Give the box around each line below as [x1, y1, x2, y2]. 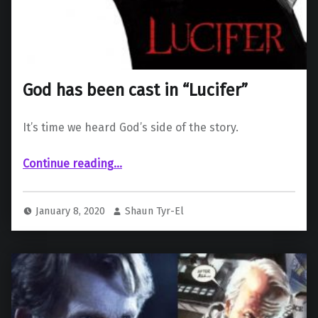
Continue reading [23, 157, 114, 171]
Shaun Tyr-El [125, 204, 185, 217]
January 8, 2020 [35, 204, 109, 217]
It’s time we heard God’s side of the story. [23, 121, 238, 135]
